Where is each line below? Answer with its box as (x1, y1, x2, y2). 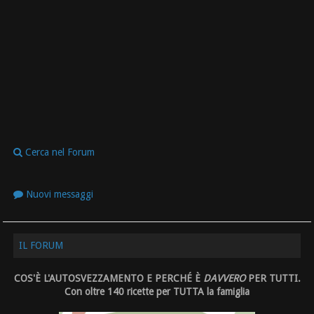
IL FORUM (19, 240, 64, 252)
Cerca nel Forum (22, 146, 95, 158)
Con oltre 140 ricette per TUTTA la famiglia (64, 286, 250, 298)
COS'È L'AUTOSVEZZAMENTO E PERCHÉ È (13, 273, 203, 285)
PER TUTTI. (245, 273, 301, 285)
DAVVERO (203, 273, 245, 285)
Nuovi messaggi (23, 188, 94, 200)
